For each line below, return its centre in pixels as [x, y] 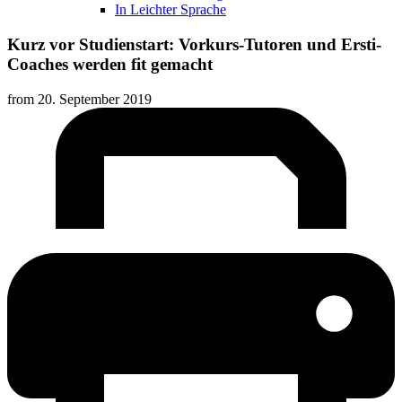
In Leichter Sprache [170, 10]
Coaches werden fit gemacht [110, 65]
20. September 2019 [95, 99]
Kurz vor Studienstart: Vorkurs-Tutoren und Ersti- [194, 45]
